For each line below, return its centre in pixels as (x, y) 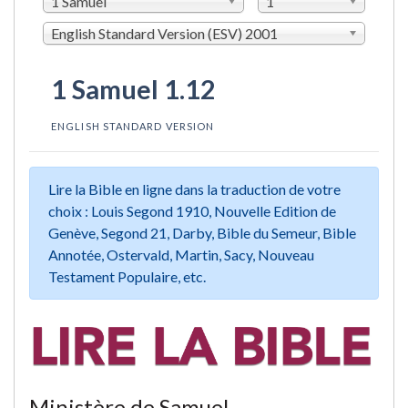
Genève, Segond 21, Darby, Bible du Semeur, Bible (202, 232)
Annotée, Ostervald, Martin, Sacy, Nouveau (181, 254)
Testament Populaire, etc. (127, 276)
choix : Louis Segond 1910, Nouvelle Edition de (192, 210)
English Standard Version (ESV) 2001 (164, 33)
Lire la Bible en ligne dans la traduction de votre (194, 189)
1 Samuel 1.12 (133, 89)
